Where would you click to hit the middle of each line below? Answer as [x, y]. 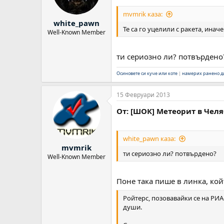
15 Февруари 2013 [143, 94]
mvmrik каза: [143, 14]
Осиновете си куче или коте [147, 73]
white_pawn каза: [149, 138]
